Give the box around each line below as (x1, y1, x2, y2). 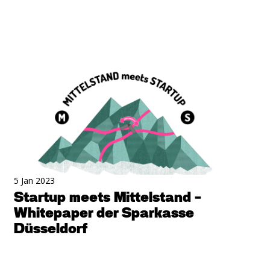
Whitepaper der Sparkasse (13, 206, 194, 221)
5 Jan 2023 (13, 174, 55, 186)
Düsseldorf (13, 221, 87, 236)
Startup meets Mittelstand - (13, 190, 201, 205)
